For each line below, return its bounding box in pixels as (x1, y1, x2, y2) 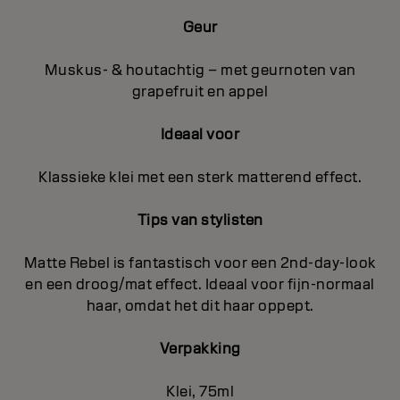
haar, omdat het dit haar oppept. (86, 296, 314, 316)
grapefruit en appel (131, 82, 269, 102)
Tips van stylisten (137, 211, 263, 230)
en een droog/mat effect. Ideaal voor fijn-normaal (25, 275, 375, 295)
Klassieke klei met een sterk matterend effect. (38, 168, 362, 187)
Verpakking (159, 339, 241, 359)
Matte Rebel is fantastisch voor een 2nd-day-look (23, 254, 377, 273)
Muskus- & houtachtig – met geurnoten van (44, 61, 356, 80)
